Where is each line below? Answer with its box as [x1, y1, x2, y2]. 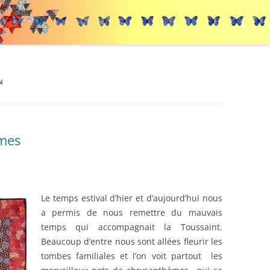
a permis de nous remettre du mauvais [41, 207, 222, 218]
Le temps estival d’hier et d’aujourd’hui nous [41, 192, 222, 204]
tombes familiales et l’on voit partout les [41, 250, 222, 262]
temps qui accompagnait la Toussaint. [41, 221, 222, 233]
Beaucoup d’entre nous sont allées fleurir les [41, 236, 222, 247]
